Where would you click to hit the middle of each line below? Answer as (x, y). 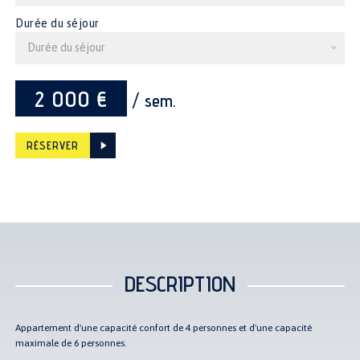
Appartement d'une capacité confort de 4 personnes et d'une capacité (164, 327)
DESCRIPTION (180, 283)
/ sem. (152, 100)
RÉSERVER (53, 145)
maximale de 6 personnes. (72, 343)
